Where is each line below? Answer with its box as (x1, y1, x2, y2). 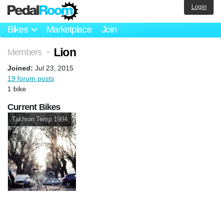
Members (7, 47, 42, 57)
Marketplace (46, 24, 92, 35)
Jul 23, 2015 (35, 64, 74, 72)
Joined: (7, 64, 33, 72)
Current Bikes (7, 102, 61, 112)
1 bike (7, 84, 26, 93)
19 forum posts (7, 74, 54, 82)
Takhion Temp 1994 (12, 115, 68, 123)
